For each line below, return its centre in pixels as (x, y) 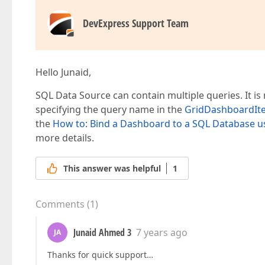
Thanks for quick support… (100, 255)
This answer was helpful (112, 169)
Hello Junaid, (63, 72)
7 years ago (162, 233)
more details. (65, 138)
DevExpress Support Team (136, 23)
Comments (60, 204)
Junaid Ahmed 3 (102, 233)
